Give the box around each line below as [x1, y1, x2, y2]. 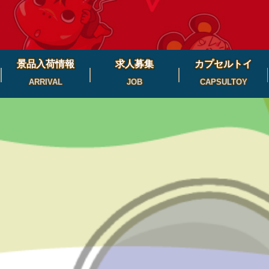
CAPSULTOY [199, 77, 247, 87]
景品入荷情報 [17, 58, 74, 69]
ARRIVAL [29, 77, 62, 87]
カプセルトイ [195, 58, 252, 69]
